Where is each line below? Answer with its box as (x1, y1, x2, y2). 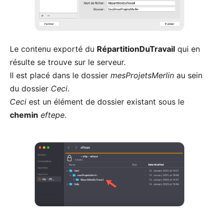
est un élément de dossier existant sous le (26, 97, 184, 107)
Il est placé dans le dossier (10, 70, 110, 81)
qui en (175, 44, 200, 54)
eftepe (41, 110, 65, 120)
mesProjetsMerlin (110, 70, 174, 81)
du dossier (10, 84, 51, 94)
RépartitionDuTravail (97, 44, 175, 54)
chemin (10, 110, 38, 120)
